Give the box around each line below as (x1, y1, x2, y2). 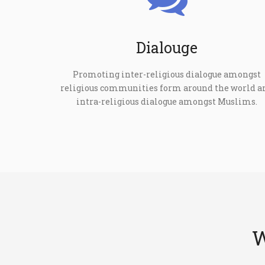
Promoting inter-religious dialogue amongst (73, 68, 261, 80)
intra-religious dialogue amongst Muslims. (76, 95, 257, 107)
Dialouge (136, 37, 198, 57)
